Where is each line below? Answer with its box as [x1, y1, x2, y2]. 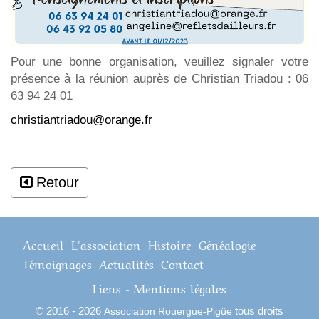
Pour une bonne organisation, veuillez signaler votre [11, 54, 308, 68]
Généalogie [199, 234, 256, 253]
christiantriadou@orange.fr [11, 113, 152, 127]
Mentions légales [134, 278, 226, 296]
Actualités [99, 253, 154, 272]
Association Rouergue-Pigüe [104, 305, 232, 317]
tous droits [232, 304, 283, 317]
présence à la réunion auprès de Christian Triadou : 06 [11, 71, 308, 85]
